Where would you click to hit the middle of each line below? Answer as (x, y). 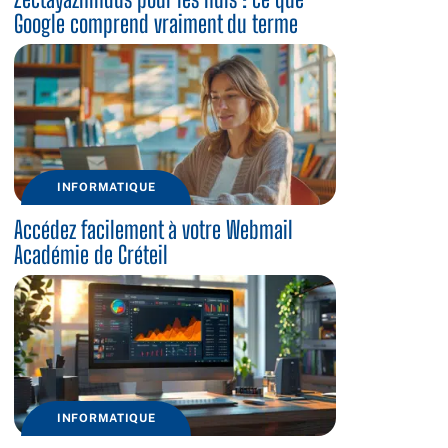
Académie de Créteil (91, 254)
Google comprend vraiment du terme (156, 23)
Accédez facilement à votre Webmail (153, 229)
